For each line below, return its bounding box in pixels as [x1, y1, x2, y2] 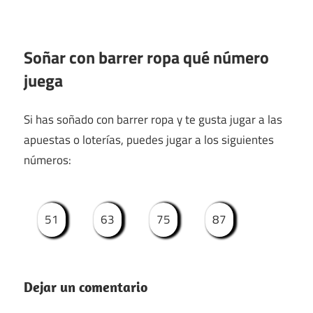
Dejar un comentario [24, 277, 147, 296]
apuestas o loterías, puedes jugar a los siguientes [24, 131, 274, 150]
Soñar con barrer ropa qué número [24, 44, 269, 70]
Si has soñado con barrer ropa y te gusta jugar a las [24, 110, 282, 129]
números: [24, 151, 71, 170]
